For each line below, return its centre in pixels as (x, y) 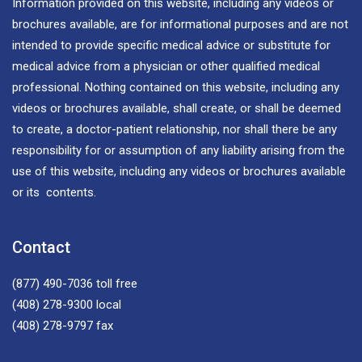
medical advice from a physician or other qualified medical (166, 66)
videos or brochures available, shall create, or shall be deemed (177, 108)
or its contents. (54, 192)
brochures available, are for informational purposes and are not (180, 24)
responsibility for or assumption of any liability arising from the (179, 150)
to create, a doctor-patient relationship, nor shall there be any (175, 129)
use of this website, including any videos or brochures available (179, 171)
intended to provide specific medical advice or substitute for (171, 45)
